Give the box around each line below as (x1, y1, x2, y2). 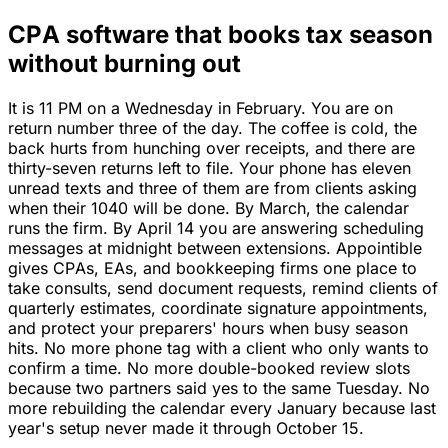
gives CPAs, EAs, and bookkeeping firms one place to (8, 257, 417, 278)
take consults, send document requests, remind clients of (8, 277, 438, 298)
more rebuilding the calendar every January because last (8, 397, 436, 418)
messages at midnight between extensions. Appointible (8, 237, 422, 258)
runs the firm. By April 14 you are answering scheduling (8, 217, 424, 238)
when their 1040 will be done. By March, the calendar (8, 197, 409, 218)
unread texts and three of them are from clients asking (8, 177, 417, 198)
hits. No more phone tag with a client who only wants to (8, 337, 429, 358)
